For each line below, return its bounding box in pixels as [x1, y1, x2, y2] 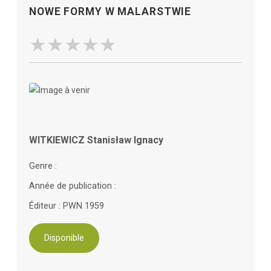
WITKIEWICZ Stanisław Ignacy [29, 134, 163, 146]
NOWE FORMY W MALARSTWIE [29, 5, 192, 18]
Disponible [44, 232, 84, 243]
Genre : [29, 160, 57, 171]
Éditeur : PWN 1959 [29, 200, 104, 211]
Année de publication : [29, 180, 116, 191]
